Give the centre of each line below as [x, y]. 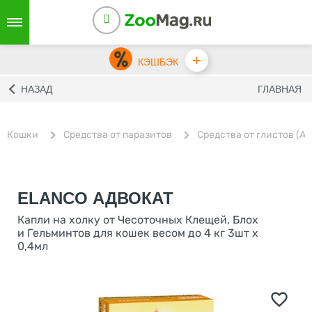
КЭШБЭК [158, 62]
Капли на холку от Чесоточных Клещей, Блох [138, 220]
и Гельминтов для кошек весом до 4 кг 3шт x [138, 233]
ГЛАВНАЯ [280, 89]
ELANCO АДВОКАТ [95, 198]
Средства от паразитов [118, 134]
